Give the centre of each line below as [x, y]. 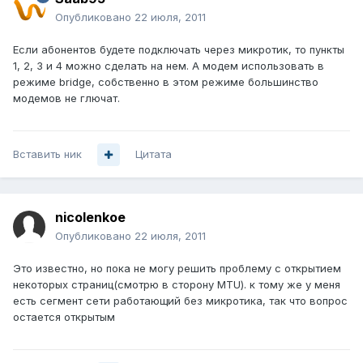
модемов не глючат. [66, 98]
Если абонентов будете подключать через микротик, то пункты [179, 50]
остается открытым [64, 317]
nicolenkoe [90, 218]
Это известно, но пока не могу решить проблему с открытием [177, 269]
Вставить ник [47, 154]
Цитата [154, 154]
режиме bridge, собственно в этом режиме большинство [166, 82]
